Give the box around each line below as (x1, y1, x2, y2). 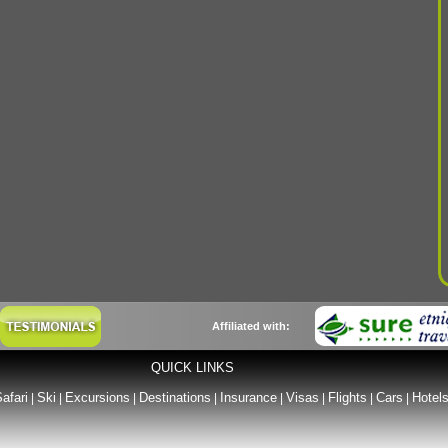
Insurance (219, 390, 277, 405)
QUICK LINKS (150, 360, 234, 375)
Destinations (138, 390, 211, 405)
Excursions (64, 390, 130, 405)
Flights (327, 390, 367, 405)
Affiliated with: (212, 320, 290, 332)
